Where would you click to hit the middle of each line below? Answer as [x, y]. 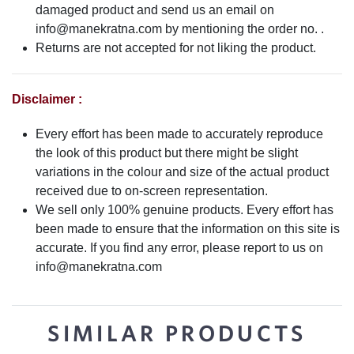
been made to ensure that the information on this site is [188, 229]
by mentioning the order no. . [243, 29]
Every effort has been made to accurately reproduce [179, 134]
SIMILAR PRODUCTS [177, 333]
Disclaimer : [47, 100]
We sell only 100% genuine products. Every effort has [185, 210]
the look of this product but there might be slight [167, 153]
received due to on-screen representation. [152, 191]
